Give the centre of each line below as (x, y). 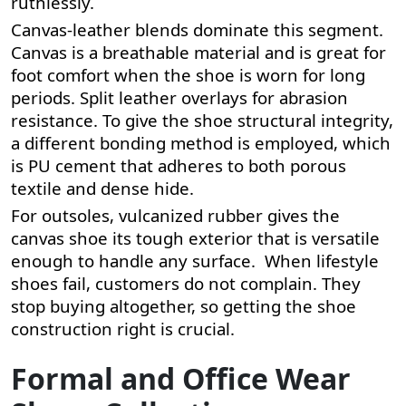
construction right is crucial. (123, 328)
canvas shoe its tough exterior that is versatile (195, 237)
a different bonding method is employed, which (201, 142)
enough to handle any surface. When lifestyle (195, 260)
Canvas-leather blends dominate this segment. (197, 29)
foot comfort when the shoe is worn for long (188, 74)
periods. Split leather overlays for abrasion (179, 97)
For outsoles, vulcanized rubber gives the (175, 215)
